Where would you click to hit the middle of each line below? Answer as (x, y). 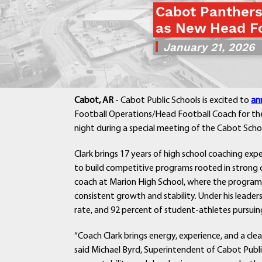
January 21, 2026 (209, 48)
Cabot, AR (94, 101)
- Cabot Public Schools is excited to (182, 101)
